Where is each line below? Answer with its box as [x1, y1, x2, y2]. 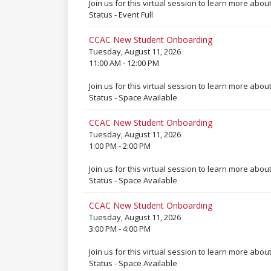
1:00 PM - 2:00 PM [88, 140, 151, 151]
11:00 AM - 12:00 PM [88, 57, 159, 68]
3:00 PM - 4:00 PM [88, 223, 151, 234]
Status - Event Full [88, 9, 153, 20]
